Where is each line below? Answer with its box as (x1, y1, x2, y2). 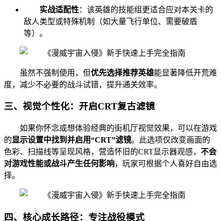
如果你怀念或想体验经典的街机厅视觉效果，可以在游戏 (20, 124, 217, 133)
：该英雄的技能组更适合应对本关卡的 (79, 5, 213, 14)
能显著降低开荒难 (154, 68, 217, 77)
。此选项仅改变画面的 (131, 136, 210, 145)
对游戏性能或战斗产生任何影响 (4, 159, 114, 168)
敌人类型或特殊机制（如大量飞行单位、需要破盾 (24, 17, 197, 26)
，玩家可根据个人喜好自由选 (114, 159, 217, 168)
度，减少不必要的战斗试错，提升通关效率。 (4, 80, 162, 89)
